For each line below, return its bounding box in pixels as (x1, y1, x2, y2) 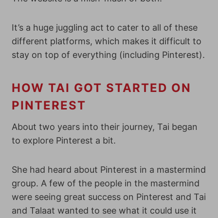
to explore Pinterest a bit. (12, 135, 116, 145)
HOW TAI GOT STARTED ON (12, 81, 191, 95)
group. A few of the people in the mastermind (12, 178, 200, 188)
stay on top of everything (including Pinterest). (12, 50, 205, 60)
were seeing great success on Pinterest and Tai (12, 192, 206, 202)
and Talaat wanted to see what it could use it (12, 205, 197, 216)
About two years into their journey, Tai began (12, 122, 198, 132)
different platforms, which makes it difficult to (12, 36, 201, 46)
